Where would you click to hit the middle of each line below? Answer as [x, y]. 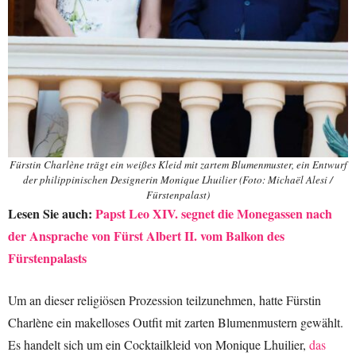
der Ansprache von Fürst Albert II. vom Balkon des [146, 236]
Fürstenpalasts [47, 258]
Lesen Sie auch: [52, 214]
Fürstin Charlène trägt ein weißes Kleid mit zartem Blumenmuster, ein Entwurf [178, 165]
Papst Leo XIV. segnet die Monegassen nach [214, 214]
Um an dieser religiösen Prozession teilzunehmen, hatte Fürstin [164, 300]
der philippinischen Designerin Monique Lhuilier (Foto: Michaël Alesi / [178, 180]
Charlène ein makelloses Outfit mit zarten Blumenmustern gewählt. [176, 323]
